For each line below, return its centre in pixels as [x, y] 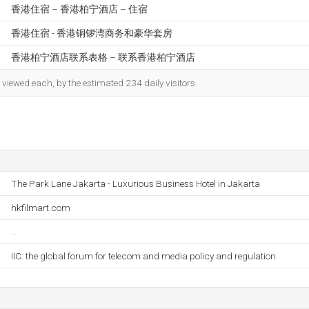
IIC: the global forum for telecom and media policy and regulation [143, 256]
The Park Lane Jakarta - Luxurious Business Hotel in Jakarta [136, 183]
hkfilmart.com [41, 208]
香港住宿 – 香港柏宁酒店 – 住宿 [79, 9]
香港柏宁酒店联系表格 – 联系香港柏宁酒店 [103, 57]
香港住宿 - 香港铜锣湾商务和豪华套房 [92, 33]
